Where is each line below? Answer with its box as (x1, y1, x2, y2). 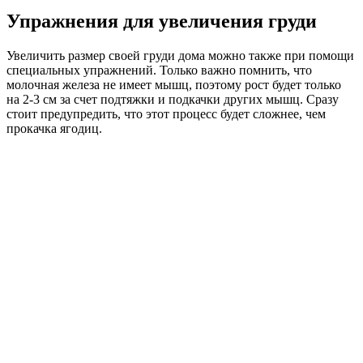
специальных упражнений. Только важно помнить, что (6, 62, 312, 77)
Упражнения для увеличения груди (6, 10, 317, 32)
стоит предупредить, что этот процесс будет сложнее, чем (6, 106, 326, 121)
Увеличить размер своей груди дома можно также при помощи (6, 48, 354, 62)
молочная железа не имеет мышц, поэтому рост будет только (6, 77, 341, 92)
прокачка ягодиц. (6, 121, 102, 135)
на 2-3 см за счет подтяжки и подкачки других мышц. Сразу (6, 92, 339, 106)
